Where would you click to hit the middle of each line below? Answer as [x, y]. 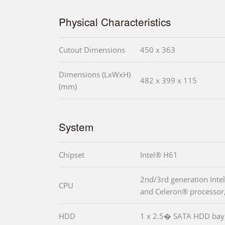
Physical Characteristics [115, 22]
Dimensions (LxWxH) [95, 75]
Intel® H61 [159, 155]
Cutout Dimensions [92, 50]
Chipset [72, 155]
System [76, 127]
